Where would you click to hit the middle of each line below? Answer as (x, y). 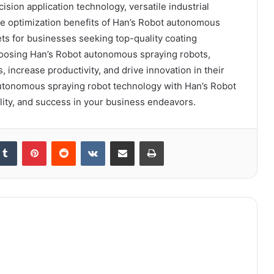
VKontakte (124, 140)
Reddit (87, 140)
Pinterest (63, 140)
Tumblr (29, 140)
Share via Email (144, 140)
